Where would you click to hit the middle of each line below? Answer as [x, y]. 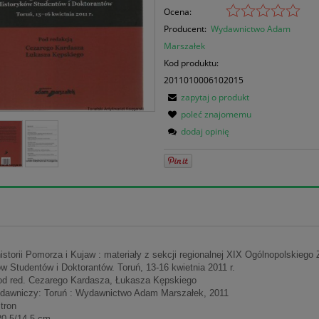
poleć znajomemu [216, 114]
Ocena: [178, 11]
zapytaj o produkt [215, 97]
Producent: [185, 28]
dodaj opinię [205, 131]
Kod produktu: [192, 63]
